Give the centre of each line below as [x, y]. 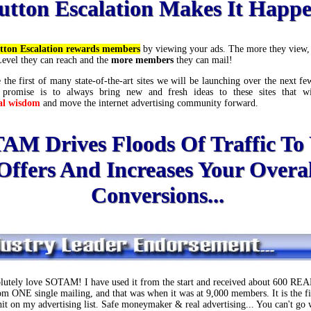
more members [142, 60]
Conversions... [158, 195]
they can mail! [203, 60]
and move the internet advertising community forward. [151, 103]
